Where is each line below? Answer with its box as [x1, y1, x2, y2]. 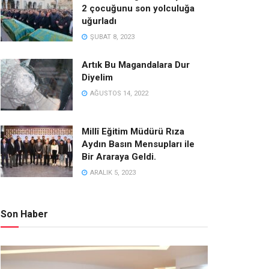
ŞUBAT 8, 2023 [88, 33, 134, 41]
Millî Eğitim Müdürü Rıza [82, 126, 184, 138]
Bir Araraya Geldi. [82, 151, 156, 163]
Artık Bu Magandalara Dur [82, 59, 190, 71]
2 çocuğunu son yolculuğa [82, 3, 195, 14]
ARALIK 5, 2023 [88, 169, 136, 177]
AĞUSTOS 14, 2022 [88, 89, 148, 98]
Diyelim [82, 72, 113, 83]
